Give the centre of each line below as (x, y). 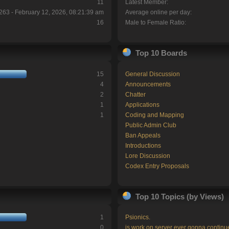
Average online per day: (158, 13)
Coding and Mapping (154, 115)
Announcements (148, 84)
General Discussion (152, 74)
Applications (142, 105)
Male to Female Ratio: (155, 23)
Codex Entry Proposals (157, 166)
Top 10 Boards (161, 53)
